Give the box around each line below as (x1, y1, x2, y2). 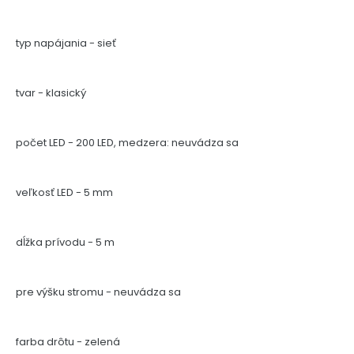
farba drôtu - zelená (16, 334, 120, 350)
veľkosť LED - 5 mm (16, 185, 113, 201)
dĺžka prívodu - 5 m (16, 235, 115, 250)
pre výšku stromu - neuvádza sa (16, 284, 181, 300)
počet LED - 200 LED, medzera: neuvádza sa (16, 135, 239, 151)
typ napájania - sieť (16, 36, 116, 51)
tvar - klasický (16, 85, 86, 101)
